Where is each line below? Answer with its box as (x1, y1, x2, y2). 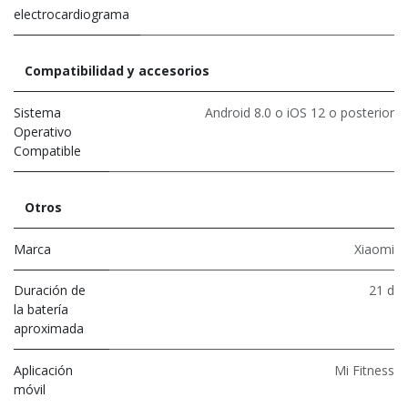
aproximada (14, 319, 84, 337)
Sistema (14, 103, 61, 121)
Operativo (14, 122, 72, 140)
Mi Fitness (334, 361, 394, 379)
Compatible (14, 141, 81, 159)
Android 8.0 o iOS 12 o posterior (205, 103, 394, 121)
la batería (14, 300, 68, 318)
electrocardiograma (14, 5, 129, 23)
